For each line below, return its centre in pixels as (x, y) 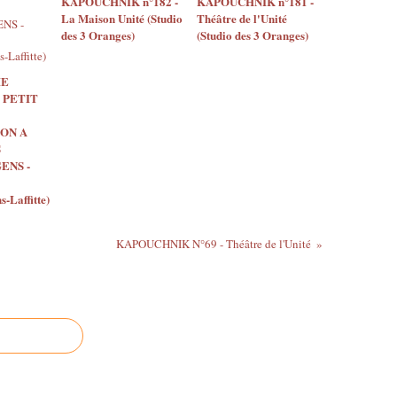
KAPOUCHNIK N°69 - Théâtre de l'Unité (213, 243)
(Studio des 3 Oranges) (252, 35)
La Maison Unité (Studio (122, 18)
